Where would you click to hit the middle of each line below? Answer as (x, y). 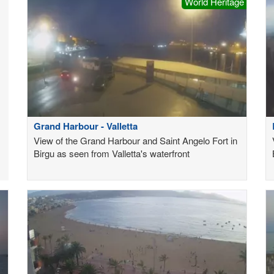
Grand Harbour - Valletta (86, 126)
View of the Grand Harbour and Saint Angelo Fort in (135, 140)
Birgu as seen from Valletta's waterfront (112, 153)
